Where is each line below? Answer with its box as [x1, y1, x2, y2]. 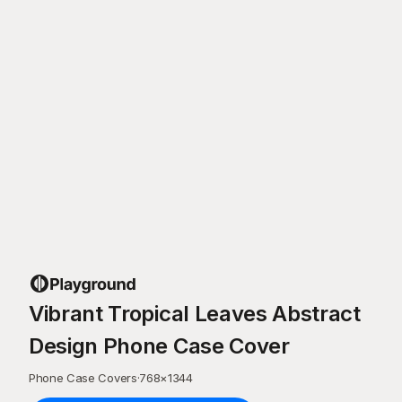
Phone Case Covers [29, 371, 137, 385]
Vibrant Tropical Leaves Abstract [29, 301, 361, 327]
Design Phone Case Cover [29, 333, 290, 359]
